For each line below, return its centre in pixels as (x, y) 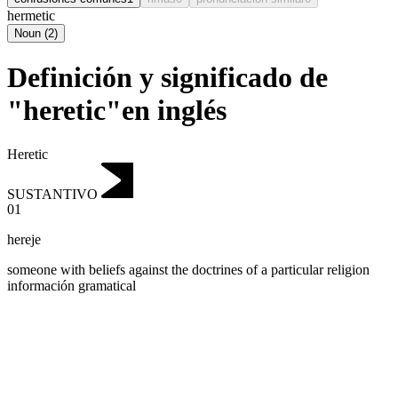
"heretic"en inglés (117, 111)
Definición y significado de (167, 78)
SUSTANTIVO (52, 194)
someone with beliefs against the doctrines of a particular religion (188, 270)
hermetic (31, 15)
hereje (24, 240)
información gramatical (72, 286)
